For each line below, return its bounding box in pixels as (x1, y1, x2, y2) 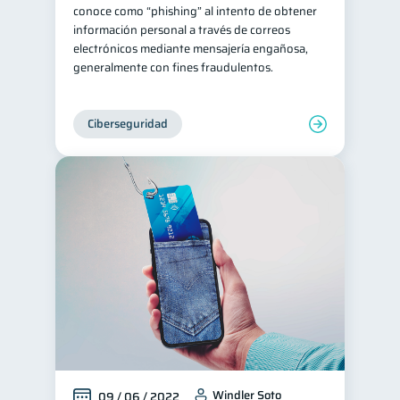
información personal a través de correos (73, 21, 290, 39)
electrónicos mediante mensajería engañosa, (73, 39, 308, 58)
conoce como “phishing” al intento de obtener (73, 2, 317, 21)
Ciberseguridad (87, 114, 168, 133)
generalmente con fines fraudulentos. (73, 58, 273, 77)
